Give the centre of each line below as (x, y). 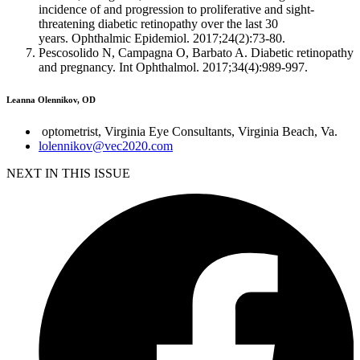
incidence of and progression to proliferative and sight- (176, 9)
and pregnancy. (79, 67)
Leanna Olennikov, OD (51, 99)
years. (55, 38)
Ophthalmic (101, 38)
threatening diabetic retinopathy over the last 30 (158, 23)
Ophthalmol (166, 67)
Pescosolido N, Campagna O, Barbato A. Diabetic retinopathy (196, 52)
